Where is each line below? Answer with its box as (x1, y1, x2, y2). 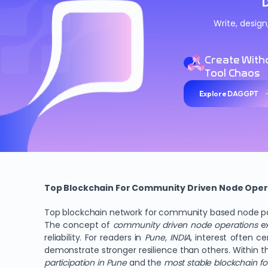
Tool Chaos (205, 68, 260, 79)
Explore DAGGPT (199, 89, 259, 98)
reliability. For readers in (44, 232, 145, 243)
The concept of (44, 219, 113, 231)
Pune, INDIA (144, 232, 191, 243)
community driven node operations (112, 219, 258, 231)
